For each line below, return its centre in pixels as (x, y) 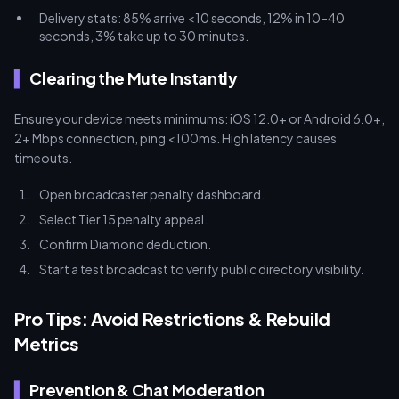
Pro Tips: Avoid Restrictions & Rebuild (172, 318)
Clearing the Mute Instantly (134, 78)
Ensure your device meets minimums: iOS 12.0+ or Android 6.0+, (199, 118)
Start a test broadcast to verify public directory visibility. (202, 269)
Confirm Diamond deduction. (125, 244)
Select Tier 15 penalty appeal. (123, 219)
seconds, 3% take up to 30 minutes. (144, 36)
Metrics (47, 343)
